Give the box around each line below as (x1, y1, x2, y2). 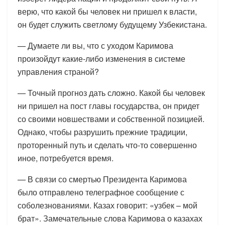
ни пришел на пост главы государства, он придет (18, 99, 199, 111)
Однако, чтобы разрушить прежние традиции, (18, 126, 187, 138)
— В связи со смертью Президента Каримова (18, 173, 187, 185)
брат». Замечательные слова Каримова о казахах (18, 212, 202, 224)
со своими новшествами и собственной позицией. (18, 113, 204, 125)
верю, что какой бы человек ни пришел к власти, (18, 5, 197, 17)
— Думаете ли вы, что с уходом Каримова (18, 39, 173, 51)
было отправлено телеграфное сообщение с (18, 186, 184, 198)
